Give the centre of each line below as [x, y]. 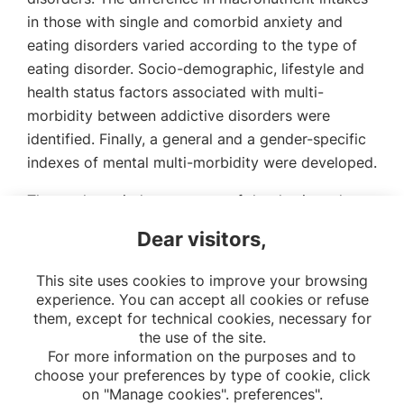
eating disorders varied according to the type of [192, 45]
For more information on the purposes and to [202, 356]
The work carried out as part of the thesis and [185, 200]
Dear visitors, [202, 239]
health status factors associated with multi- [175, 92]
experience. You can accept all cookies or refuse [202, 299]
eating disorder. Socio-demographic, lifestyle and [196, 69]
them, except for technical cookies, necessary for [202, 318]
